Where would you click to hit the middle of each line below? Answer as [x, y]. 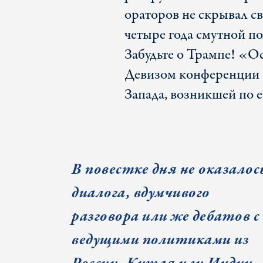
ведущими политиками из [160, 240]
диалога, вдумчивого [141, 193]
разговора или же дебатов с [166, 217]
